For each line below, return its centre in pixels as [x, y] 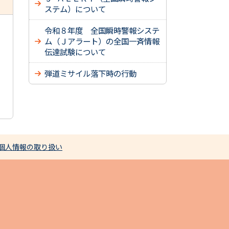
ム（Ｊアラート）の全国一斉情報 [102, 41]
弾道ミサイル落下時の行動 [90, 73]
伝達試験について [75, 52]
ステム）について [75, 9]
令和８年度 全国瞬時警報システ [102, 30]
